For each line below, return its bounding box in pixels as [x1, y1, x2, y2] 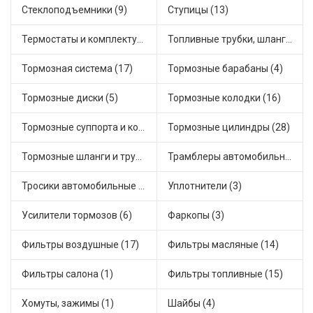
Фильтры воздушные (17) [22, 239, 139, 251]
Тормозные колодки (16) [168, 92, 281, 104]
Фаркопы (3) [168, 210, 224, 221]
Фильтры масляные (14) [168, 239, 279, 251]
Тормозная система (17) [22, 63, 133, 75]
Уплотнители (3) [168, 180, 242, 192]
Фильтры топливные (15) [168, 268, 283, 280]
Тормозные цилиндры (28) [168, 122, 290, 133]
